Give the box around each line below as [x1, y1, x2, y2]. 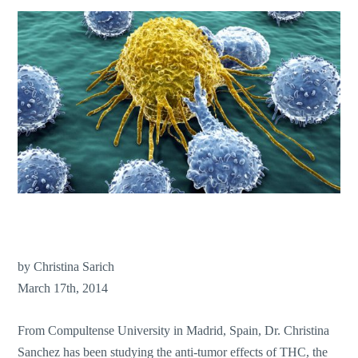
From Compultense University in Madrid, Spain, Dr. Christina [18, 323, 330, 337]
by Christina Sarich [18, 260, 115, 274]
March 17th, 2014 [18, 281, 109, 296]
